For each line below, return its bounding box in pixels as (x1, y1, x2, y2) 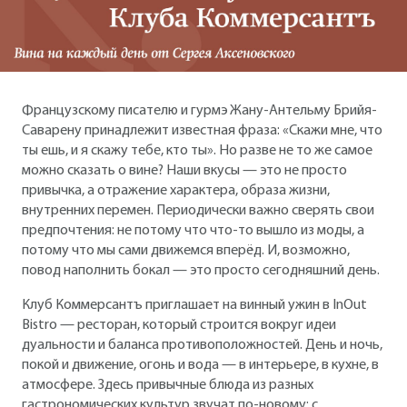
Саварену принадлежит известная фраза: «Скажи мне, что (22, 123, 382, 138)
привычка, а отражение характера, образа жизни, (22, 183, 330, 198)
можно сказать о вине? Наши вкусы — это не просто (22, 163, 347, 178)
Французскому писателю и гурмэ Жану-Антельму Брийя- (22, 103, 377, 118)
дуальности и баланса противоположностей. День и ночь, (22, 337, 382, 352)
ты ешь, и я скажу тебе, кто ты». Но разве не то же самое (22, 143, 372, 158)
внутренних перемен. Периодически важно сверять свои (22, 203, 374, 218)
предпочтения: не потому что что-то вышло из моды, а (22, 223, 364, 238)
